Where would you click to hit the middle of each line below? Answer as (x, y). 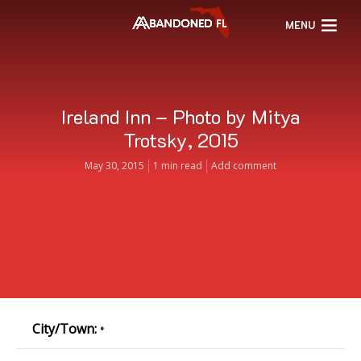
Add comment (244, 166)
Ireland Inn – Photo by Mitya (180, 117)
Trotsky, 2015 (180, 140)
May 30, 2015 (114, 166)
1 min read (178, 166)
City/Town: (64, 329)
